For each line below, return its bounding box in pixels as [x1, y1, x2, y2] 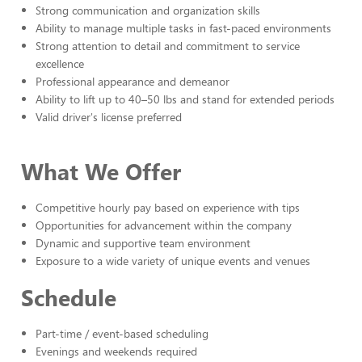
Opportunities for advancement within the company [36, 217, 292, 233]
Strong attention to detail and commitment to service [36, 38, 300, 53]
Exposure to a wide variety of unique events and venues [36, 253, 310, 268]
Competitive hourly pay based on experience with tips [36, 200, 300, 215]
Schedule [21, 282, 116, 312]
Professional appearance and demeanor [36, 74, 229, 89]
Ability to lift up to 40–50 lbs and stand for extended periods [36, 91, 335, 107]
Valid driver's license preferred [36, 109, 182, 124]
